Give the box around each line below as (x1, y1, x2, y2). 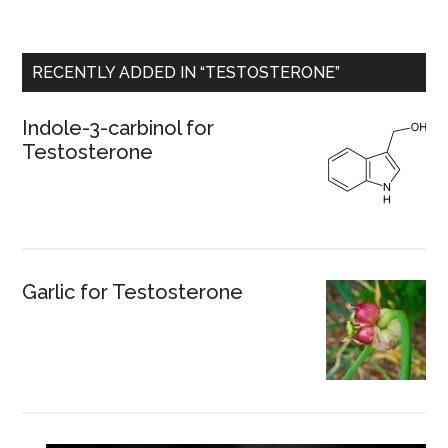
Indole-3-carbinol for (22, 115, 215, 140)
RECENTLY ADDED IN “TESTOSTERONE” (32, 62, 341, 82)
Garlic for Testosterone (22, 279, 244, 304)
